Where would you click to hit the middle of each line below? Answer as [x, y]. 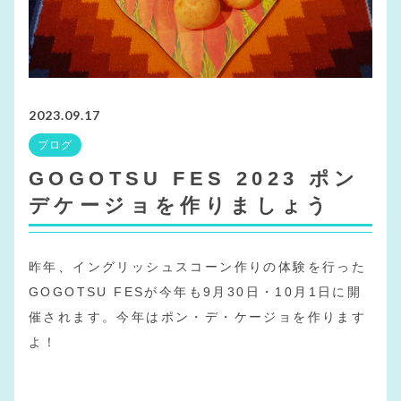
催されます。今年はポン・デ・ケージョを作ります [198, 317]
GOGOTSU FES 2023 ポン [194, 179]
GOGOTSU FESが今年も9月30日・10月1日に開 [196, 292]
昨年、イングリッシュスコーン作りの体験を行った [198, 267]
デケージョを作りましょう [180, 206]
